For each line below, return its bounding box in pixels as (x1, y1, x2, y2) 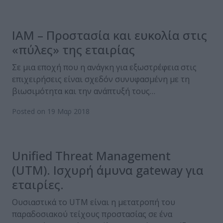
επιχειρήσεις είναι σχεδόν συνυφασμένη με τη (12, 74, 190, 85)
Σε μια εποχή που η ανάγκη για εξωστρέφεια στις (12, 62, 197, 73)
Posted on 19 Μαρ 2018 (12, 107, 90, 116)
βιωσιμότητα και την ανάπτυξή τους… (12, 86, 155, 97)
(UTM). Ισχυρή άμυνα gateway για (12, 162, 204, 179)
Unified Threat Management (12, 147, 171, 164)
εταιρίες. (12, 176, 64, 193)
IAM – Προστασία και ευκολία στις (12, 27, 207, 44)
